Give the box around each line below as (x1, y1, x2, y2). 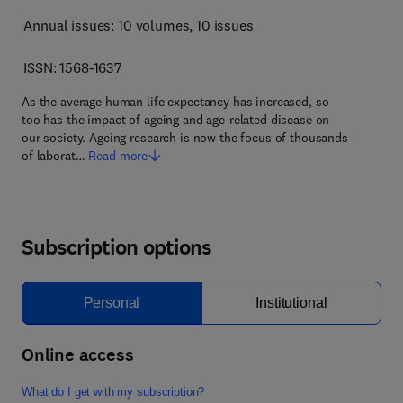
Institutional (255, 295, 327, 310)
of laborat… (22, 148, 85, 164)
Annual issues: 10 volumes (23, 16, 190, 34)
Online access (22, 343, 134, 367)
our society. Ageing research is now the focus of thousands (22, 130, 348, 146)
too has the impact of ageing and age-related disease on (22, 112, 330, 128)
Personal (83, 295, 140, 310)
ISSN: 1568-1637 (23, 58, 122, 76)
